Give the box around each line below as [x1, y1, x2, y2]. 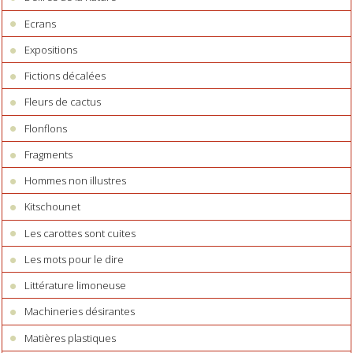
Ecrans [24, 16, 57, 31]
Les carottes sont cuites [24, 225, 136, 240]
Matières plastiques [24, 330, 117, 345]
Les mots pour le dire [24, 251, 124, 266]
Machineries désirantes [24, 304, 136, 319]
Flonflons [24, 121, 68, 136]
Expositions [24, 42, 78, 57]
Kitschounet [24, 199, 81, 214]
